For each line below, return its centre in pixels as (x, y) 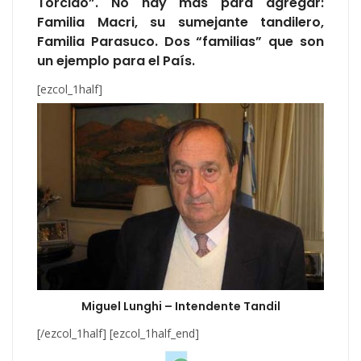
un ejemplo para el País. (116, 61)
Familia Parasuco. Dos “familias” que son (180, 42)
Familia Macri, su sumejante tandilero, (180, 23)
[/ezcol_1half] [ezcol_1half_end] (118, 333)
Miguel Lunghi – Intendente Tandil (180, 306)
